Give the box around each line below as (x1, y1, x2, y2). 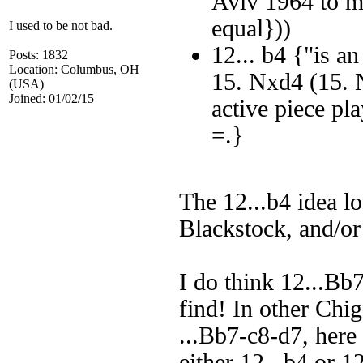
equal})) (211, 15, 297, 41)
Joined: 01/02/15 (9, 92, 94, 105)
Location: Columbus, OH (9, 62, 139, 76)
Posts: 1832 (9, 48, 68, 62)
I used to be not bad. (9, 19, 113, 32)
